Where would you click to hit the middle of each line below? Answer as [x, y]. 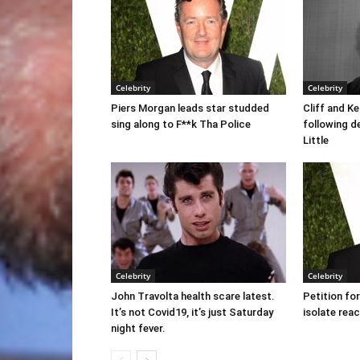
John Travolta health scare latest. [193, 296]
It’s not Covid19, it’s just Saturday [192, 312]
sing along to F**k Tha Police [181, 124]
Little [316, 140]
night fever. [138, 328]
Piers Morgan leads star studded [190, 108]
